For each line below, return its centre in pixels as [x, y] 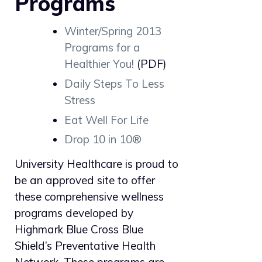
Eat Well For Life [106, 120]
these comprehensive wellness [89, 197]
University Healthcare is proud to [96, 164]
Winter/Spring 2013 [113, 31]
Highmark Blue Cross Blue [79, 230]
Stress [80, 100]
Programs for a [102, 48]
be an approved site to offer [85, 180]
